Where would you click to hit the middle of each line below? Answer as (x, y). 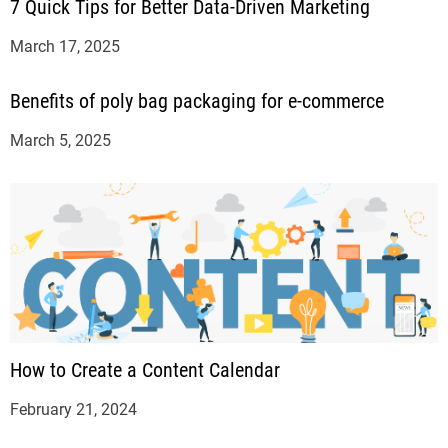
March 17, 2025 (65, 46)
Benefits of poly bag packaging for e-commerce (197, 100)
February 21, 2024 (73, 409)
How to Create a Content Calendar (145, 369)
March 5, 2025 (60, 140)
